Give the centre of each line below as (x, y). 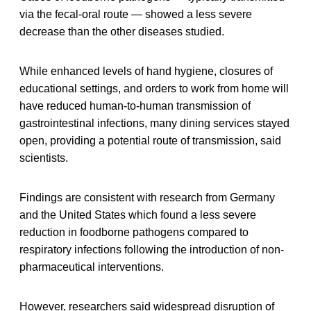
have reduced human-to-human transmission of (135, 106)
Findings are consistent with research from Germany (147, 197)
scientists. (44, 158)
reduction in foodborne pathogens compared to (134, 232)
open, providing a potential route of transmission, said (150, 140)
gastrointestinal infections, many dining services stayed (154, 123)
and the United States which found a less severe (138, 215)
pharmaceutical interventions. (92, 267)
